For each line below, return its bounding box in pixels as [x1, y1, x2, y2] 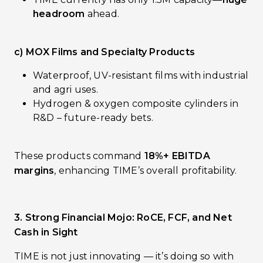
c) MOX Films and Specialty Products [14, 46, 195, 58]
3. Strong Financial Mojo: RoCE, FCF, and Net [14, 212, 232, 223]
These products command [14, 150, 144, 161]
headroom [33, 8, 85, 19]
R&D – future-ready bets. [33, 112, 153, 123]
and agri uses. [33, 84, 98, 95]
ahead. [85, 8, 120, 19]
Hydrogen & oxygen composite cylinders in [33, 98, 239, 109]
